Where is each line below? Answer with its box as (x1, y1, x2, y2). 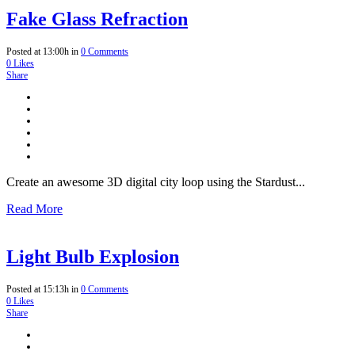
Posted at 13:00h (6, 46, 69, 58)
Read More (6, 202, 63, 216)
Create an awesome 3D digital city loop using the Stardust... (6, 175, 305, 189)
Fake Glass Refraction (6, 9, 188, 30)
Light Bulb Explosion (6, 246, 179, 268)
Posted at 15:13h (6, 283, 69, 295)
